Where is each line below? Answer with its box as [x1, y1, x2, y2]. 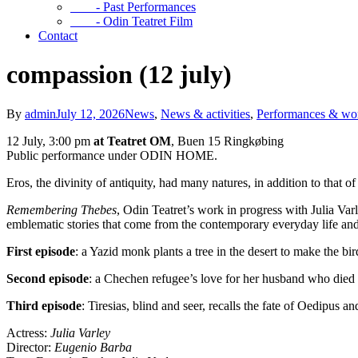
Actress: [6, 325, 50, 340]
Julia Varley [50, 325, 110, 340]
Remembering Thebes [6, 202, 117, 217]
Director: [6, 340, 54, 354]
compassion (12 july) [6, 60, 232, 89]
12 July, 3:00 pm [6, 133, 93, 148]
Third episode [6, 298, 82, 312]
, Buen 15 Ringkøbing [171, 133, 284, 148]
